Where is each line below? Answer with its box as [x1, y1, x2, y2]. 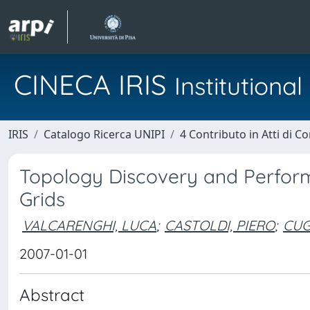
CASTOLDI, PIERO [165, 216, 275, 234]
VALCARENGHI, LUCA [22, 216, 156, 234]
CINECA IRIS [14, 67, 174, 102]
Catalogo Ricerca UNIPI [44, 127, 165, 142]
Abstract [19, 284, 84, 305]
